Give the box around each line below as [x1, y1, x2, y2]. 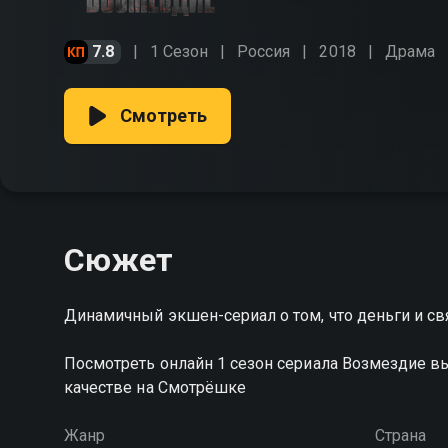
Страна [374, 426, 426, 445]
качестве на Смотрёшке [64, 378, 247, 397]
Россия [237, 42, 291, 61]
